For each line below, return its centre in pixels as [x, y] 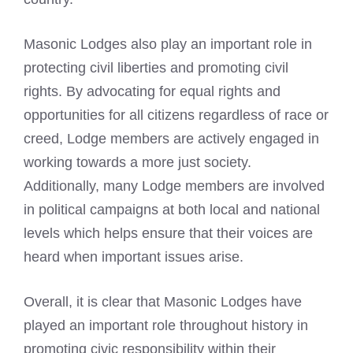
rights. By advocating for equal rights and [152, 91]
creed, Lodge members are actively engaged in [171, 139]
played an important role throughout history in [166, 325]
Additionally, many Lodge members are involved [174, 186]
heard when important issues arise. [134, 257]
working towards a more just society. [137, 162]
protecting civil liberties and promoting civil [156, 68]
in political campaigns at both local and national [172, 210]
